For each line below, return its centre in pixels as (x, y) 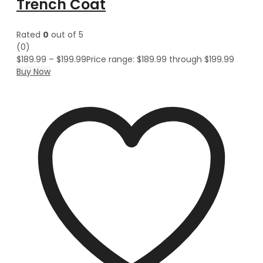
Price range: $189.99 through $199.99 (160, 59)
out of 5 (66, 34)
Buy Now (33, 71)
